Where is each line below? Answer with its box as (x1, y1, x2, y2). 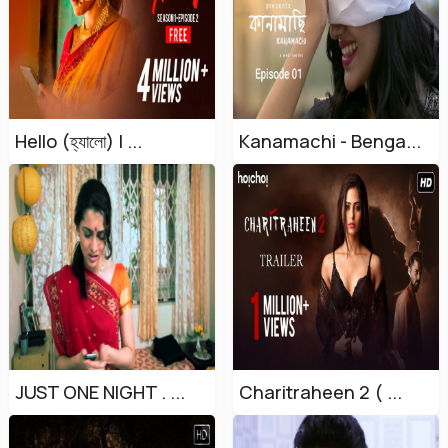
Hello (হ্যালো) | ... (15, 129, 142, 153)
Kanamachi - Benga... (239, 129, 421, 153)
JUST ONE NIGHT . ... (15, 380, 185, 404)
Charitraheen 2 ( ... (239, 380, 402, 404)
